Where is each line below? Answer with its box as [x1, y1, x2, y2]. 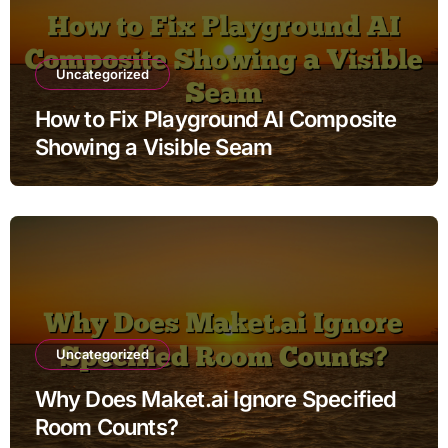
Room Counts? [34, 413, 179, 440]
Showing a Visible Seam [34, 133, 273, 160]
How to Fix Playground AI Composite [34, 105, 397, 132]
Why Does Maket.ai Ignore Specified [34, 385, 397, 412]
